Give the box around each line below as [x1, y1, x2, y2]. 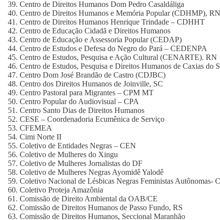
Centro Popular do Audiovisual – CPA [20, 97, 139, 106]
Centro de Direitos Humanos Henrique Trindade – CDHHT [20, 18, 205, 26]
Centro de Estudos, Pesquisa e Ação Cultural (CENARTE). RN [20, 53, 217, 61]
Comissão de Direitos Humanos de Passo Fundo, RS [20, 203, 183, 212]
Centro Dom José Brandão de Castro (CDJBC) [20, 71, 165, 79]
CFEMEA [20, 124, 52, 132]
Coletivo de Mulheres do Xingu [20, 150, 118, 159]
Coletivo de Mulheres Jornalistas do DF [20, 159, 142, 167]
